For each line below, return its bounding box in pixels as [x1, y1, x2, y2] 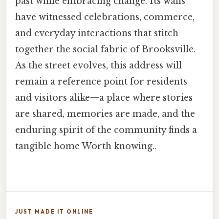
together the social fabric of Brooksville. [15, 44, 196, 55]
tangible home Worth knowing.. [15, 141, 156, 152]
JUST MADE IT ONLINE [15, 208, 93, 215]
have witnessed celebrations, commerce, [15, 12, 195, 23]
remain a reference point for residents [15, 76, 187, 88]
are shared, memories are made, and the [15, 109, 195, 120]
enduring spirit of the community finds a [15, 125, 197, 136]
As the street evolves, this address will [15, 60, 182, 71]
